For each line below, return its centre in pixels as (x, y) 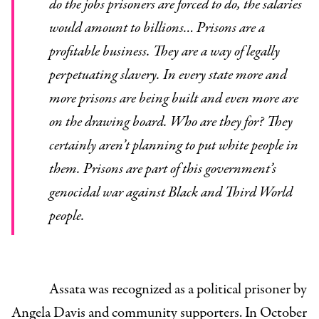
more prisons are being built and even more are (173, 99)
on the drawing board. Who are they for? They (171, 122)
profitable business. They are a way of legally (164, 52)
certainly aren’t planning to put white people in (173, 146)
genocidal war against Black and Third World (171, 193)
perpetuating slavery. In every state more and (168, 75)
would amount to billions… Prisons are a (157, 28)
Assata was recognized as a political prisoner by (178, 290)
